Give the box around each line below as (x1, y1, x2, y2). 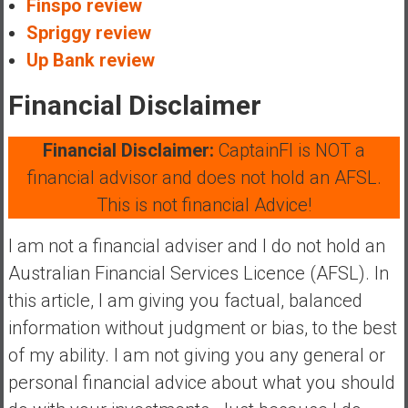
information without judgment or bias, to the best (7, 316, 397, 339)
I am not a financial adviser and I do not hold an (7, 234, 385, 257)
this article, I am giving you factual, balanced (7, 289, 362, 311)
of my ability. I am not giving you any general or (7, 343, 385, 366)
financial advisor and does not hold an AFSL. (26, 166, 382, 189)
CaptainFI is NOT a (219, 138, 365, 161)
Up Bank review (25, 48, 155, 71)
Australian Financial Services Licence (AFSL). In (7, 261, 389, 284)
